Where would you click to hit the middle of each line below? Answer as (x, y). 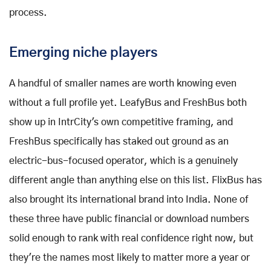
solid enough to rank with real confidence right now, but (131, 238)
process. (28, 12)
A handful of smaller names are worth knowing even (123, 83)
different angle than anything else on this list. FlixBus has (135, 180)
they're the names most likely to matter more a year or (129, 257)
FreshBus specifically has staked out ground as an (119, 141)
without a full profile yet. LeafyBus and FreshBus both (128, 103)
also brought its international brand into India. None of (129, 199)
